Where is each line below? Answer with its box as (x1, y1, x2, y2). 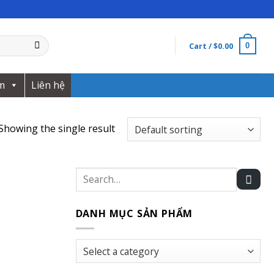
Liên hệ (31, 78, 65, 92)
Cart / (188, 40, 213, 51)
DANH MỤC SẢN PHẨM (75, 206, 193, 220)
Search (75, 168, 106, 180)
